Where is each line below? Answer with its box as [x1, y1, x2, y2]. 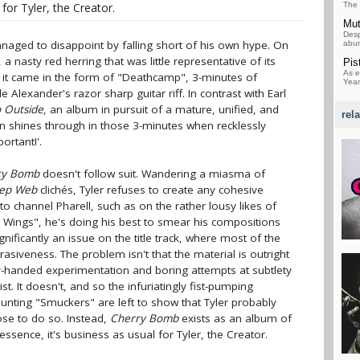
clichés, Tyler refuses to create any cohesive [37, 182, 264, 197]
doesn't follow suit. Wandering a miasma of [39, 166, 265, 181]
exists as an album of [178, 311, 292, 325]
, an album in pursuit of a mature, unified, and [43, 102, 279, 117]
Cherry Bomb [110, 311, 178, 325]
